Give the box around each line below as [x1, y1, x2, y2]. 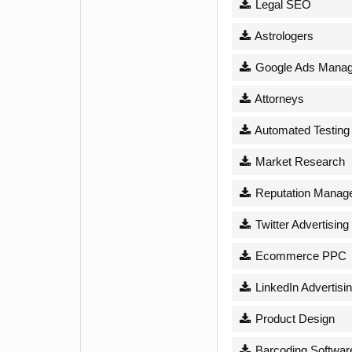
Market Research [251, 154, 345, 168]
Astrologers [251, 28, 313, 42]
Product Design [251, 311, 335, 325]
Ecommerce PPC [251, 248, 346, 262]
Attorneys [251, 91, 304, 105]
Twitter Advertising [251, 217, 349, 231]
